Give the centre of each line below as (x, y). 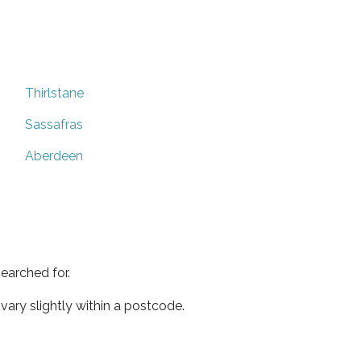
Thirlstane (54, 93)
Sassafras (54, 124)
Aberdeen (54, 156)
